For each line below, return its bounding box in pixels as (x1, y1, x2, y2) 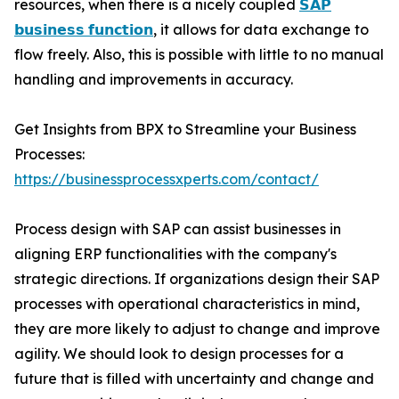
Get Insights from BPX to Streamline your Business (14, 120, 356, 139)
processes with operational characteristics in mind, (14, 295, 360, 313)
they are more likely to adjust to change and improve (14, 320, 380, 338)
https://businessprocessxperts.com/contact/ (14, 170, 319, 189)
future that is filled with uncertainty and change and (14, 370, 374, 388)
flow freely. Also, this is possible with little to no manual (14, 45, 384, 64)
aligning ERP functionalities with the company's (14, 245, 337, 264)
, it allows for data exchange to (153, 20, 369, 39)
